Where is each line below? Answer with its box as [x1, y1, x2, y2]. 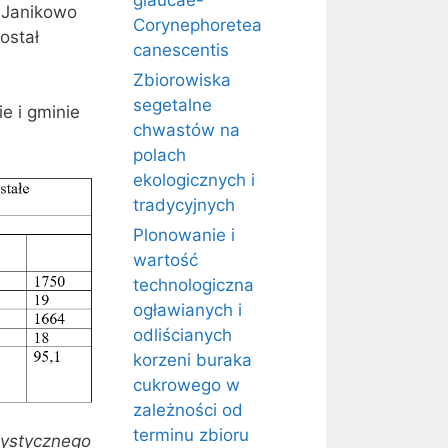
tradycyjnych [133, 195, 235, 215]
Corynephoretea [133, 15, 262, 35]
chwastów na [133, 120, 240, 140]
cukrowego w [133, 375, 240, 395]
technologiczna [133, 275, 254, 295]
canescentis [133, 40, 229, 60]
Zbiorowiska [133, 70, 231, 90]
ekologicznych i [133, 170, 255, 190]
